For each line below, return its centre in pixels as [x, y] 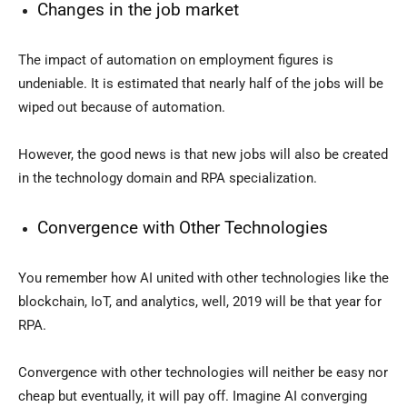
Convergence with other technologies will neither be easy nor [203, 373]
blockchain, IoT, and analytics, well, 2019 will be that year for [200, 302]
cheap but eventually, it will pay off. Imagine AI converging [193, 397]
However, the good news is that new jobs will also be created [203, 155]
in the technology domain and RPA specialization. [168, 179]
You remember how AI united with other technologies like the [203, 278]
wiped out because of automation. [122, 108]
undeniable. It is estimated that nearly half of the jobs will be [201, 84]
